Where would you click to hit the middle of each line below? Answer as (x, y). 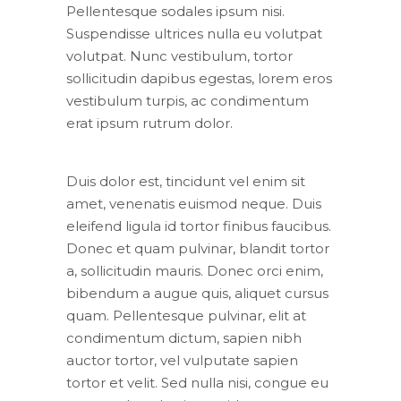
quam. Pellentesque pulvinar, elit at (186, 315)
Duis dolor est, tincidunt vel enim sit (186, 181)
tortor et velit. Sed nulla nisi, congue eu (197, 382)
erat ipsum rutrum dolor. (149, 123)
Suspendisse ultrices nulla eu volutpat (194, 33)
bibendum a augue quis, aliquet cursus (197, 293)
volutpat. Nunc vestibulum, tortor (179, 55)
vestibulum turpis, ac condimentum (188, 100)
